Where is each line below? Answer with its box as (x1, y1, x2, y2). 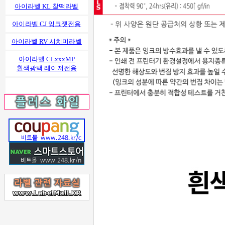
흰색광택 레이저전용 (16, 64, 77, 72)
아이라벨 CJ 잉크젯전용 (12, 20, 81, 28)
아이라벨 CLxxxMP (18, 55, 75, 63)
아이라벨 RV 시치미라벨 (11, 38, 82, 45)
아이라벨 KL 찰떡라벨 (15, 3, 79, 10)
